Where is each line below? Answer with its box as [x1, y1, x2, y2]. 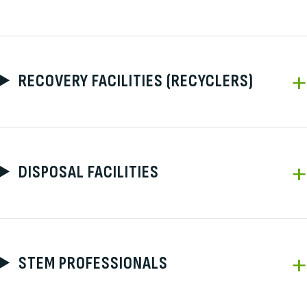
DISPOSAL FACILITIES [18, 161, 159, 183]
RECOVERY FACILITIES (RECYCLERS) [18, 70, 254, 92]
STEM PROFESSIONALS [18, 252, 168, 274]
